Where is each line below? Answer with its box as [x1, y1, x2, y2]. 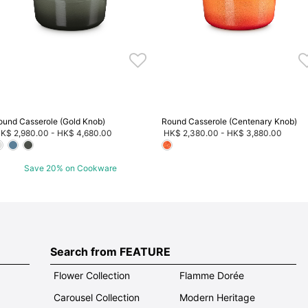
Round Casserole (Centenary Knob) [162, 116, 297, 126]
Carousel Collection [53, 291, 140, 303]
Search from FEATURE [49, 244, 170, 258]
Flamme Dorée [179, 269, 245, 281]
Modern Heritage [179, 291, 256, 303]
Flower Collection [53, 269, 130, 281]
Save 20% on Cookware [23, 162, 117, 173]
